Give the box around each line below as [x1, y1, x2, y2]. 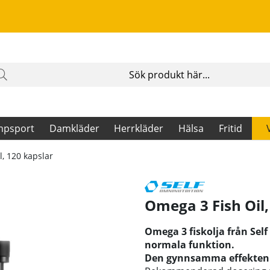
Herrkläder [114, 122, 164, 136]
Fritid [218, 122, 242, 136]
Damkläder [49, 122, 99, 136]
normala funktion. [145, 238, 234, 252]
